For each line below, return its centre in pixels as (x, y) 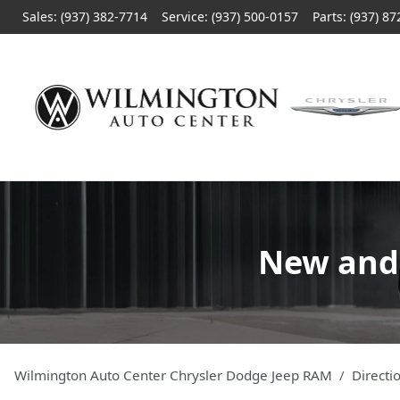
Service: (187, 17)
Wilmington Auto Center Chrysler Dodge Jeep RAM (173, 375)
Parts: (331, 17)
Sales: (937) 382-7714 (85, 17)
